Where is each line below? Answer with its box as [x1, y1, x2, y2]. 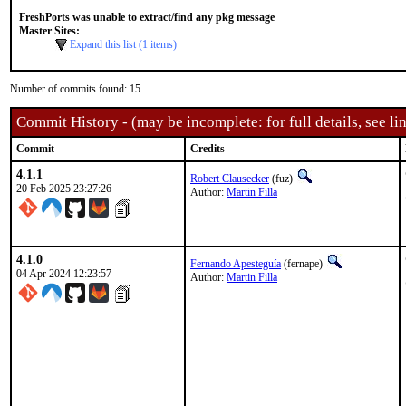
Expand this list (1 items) [70, 38, 177, 51]
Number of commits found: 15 [10, 82, 140, 95]
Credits [190, 142, 225, 155]
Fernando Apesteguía [190, 257, 281, 270]
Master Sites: [19, 24, 80, 37]
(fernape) [281, 257, 325, 270]
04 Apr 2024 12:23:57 [16, 267, 111, 280]
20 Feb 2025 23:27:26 [16, 182, 111, 195]
